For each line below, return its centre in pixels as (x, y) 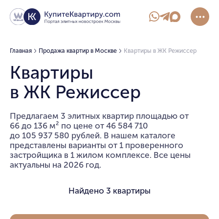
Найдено (87, 190)
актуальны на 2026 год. (55, 165)
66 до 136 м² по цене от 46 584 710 (80, 126)
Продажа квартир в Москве (77, 50)
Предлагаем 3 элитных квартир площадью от (99, 116)
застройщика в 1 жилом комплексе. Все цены (100, 155)
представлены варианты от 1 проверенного (97, 145)
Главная (21, 50)
